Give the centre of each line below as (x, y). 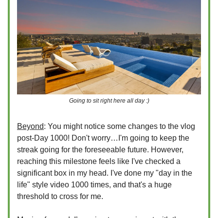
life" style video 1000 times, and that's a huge (94, 184)
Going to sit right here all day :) (109, 100)
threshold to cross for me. (60, 196)
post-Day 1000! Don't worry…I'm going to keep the (103, 138)
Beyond (30, 126)
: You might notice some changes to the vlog (119, 126)
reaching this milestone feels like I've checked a (99, 161)
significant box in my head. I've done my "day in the (105, 173)
